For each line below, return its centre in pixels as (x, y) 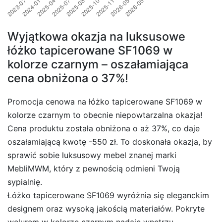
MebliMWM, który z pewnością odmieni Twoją (94, 168)
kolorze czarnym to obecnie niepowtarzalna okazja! (105, 115)
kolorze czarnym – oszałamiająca (98, 64)
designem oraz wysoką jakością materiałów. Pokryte (106, 208)
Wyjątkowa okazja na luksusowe (96, 36)
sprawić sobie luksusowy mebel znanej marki (92, 155)
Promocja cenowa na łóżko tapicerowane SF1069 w (105, 101)
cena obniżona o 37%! (68, 78)
